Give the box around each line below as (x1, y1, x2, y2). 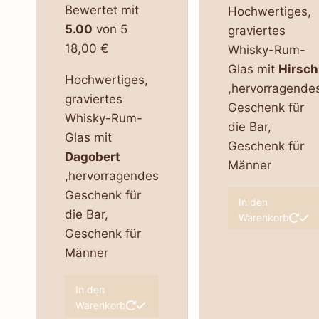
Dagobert (64, 150, 120, 164)
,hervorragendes (64, 169, 159, 184)
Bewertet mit (64, 3, 139, 18)
